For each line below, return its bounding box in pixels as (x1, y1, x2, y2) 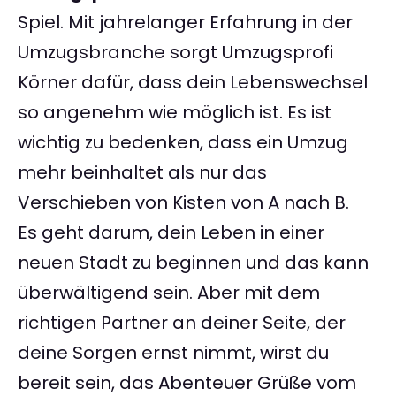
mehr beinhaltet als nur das (18, 160, 267, 186)
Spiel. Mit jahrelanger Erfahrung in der (18, 10, 353, 35)
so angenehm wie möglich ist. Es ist (18, 100, 331, 126)
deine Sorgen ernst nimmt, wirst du (18, 340, 329, 366)
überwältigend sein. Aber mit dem (18, 280, 320, 306)
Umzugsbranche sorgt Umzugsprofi (18, 40, 333, 65)
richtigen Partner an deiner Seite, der (18, 310, 346, 336)
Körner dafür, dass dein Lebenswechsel (18, 70, 368, 95)
